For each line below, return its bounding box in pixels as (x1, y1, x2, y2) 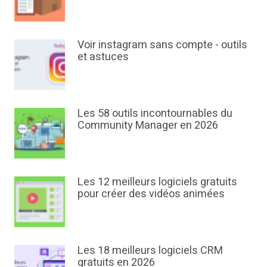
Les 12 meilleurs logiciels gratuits (77, 173, 238, 190)
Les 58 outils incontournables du (77, 105, 233, 122)
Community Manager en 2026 (77, 117, 219, 133)
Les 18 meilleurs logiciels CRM (77, 242, 223, 259)
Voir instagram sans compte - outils (77, 36, 248, 53)
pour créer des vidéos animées (77, 185, 225, 202)
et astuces (77, 48, 129, 65)
